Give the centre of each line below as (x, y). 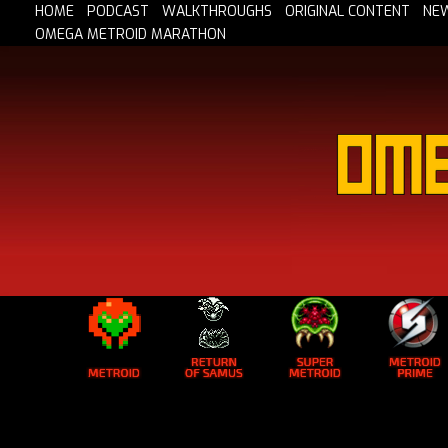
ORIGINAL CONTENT (347, 12)
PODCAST (118, 12)
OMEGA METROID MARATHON (130, 35)
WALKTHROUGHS (217, 12)
